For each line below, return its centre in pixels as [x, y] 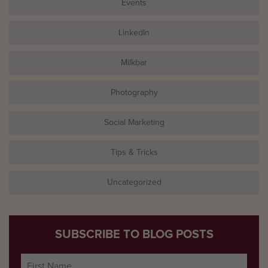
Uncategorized [134, 182]
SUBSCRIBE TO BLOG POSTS [134, 234]
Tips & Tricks [134, 152]
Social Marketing [134, 122]
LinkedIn [134, 33]
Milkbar [134, 63]
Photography [134, 92]
